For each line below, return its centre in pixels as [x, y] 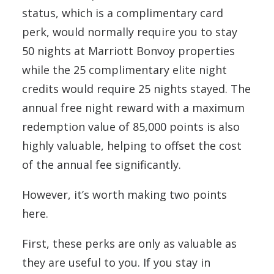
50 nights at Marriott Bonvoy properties [128, 50]
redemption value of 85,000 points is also [131, 126]
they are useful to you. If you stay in [116, 262]
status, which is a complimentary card [123, 13]
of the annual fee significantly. [102, 164]
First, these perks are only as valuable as [129, 243]
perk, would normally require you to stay [130, 31]
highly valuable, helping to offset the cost [132, 145]
